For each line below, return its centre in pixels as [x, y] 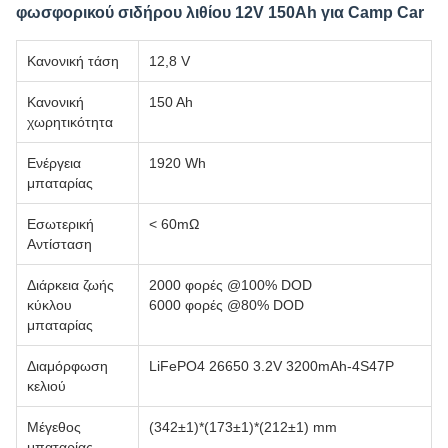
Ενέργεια [54, 163]
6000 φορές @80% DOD [226, 305]
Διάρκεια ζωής [70, 285]
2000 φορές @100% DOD [230, 285]
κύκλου [49, 305]
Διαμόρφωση [67, 366]
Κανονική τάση [73, 61]
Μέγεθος [54, 427]
